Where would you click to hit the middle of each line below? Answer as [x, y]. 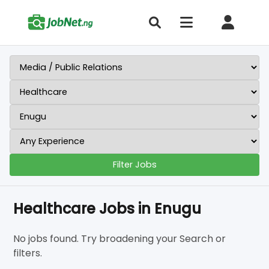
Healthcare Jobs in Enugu [107, 209]
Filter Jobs [134, 165]
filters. [28, 253]
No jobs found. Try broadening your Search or [120, 239]
